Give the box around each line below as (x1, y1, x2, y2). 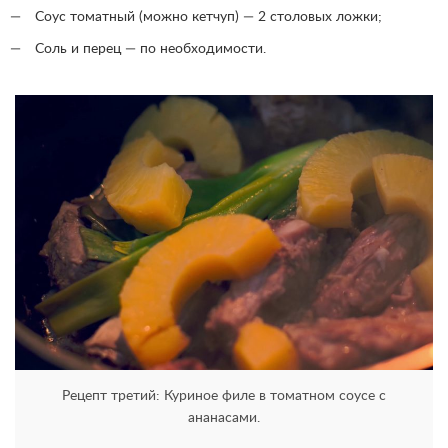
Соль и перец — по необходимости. (35, 42, 266, 57)
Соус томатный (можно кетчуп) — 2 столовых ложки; (35, 10, 382, 25)
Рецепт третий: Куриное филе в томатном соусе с (62, 389, 386, 404)
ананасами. (188, 411, 260, 426)
